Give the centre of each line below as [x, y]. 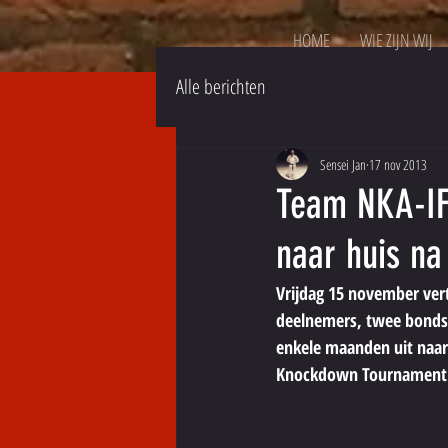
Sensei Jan [343, 164]
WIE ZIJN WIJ [396, 40]
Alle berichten [221, 86]
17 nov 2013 [398, 164]
